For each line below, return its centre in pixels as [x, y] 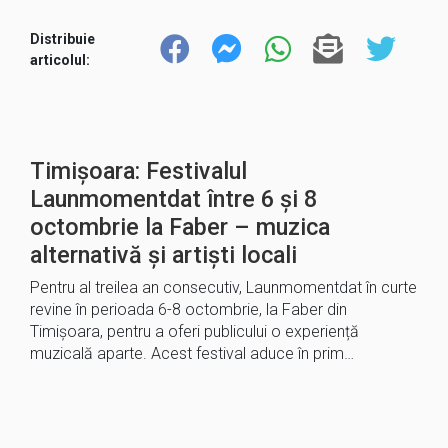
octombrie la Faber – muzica [180, 227]
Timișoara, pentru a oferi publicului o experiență [194, 331]
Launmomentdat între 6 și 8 [173, 199]
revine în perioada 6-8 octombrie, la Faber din [188, 309]
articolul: [60, 59]
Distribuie [62, 38]
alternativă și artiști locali [163, 255]
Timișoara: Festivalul [138, 171]
